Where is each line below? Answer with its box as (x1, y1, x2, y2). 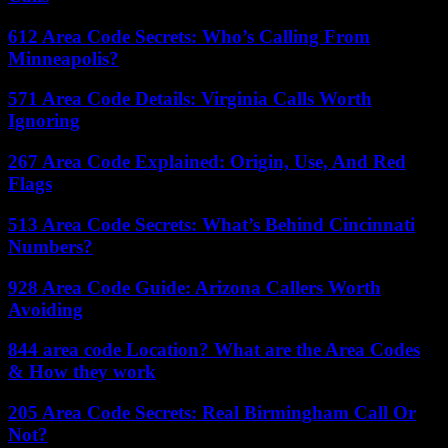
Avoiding (8, 298, 83, 320)
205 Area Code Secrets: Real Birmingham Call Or (8, 401, 416, 423)
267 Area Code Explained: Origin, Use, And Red (8, 151, 406, 173)
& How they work (8, 361, 156, 383)
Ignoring (8, 110, 80, 132)
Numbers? (8, 235, 93, 257)
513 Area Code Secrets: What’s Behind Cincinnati (8, 213, 415, 235)
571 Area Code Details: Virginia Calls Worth (8, 88, 372, 110)
